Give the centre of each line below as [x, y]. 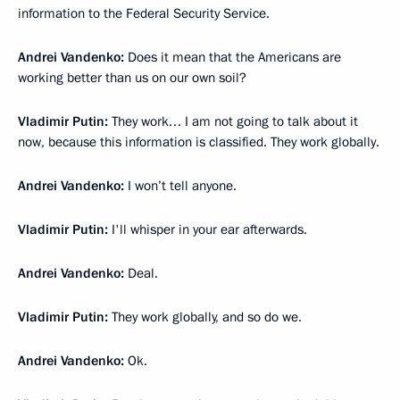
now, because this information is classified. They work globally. [199, 142]
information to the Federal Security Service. [144, 13]
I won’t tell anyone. [180, 185]
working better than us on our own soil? [132, 77]
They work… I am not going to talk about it [235, 121]
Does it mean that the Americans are [234, 57]
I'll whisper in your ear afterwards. [208, 229]
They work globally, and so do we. [205, 317]
